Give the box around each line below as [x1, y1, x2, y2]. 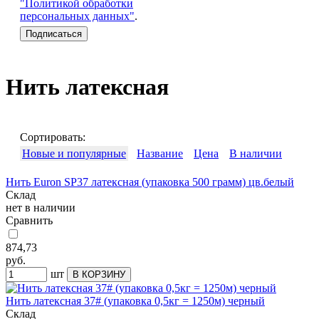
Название [137, 147, 183, 159]
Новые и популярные [22, 147, 126, 159]
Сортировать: [20, 130, 85, 143]
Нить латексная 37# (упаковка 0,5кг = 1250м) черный [6, 294, 265, 307]
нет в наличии [6, 201, 75, 214]
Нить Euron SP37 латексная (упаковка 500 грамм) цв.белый [6, 175, 294, 188]
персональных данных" [20, 9, 135, 22]
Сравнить [6, 214, 53, 226]
